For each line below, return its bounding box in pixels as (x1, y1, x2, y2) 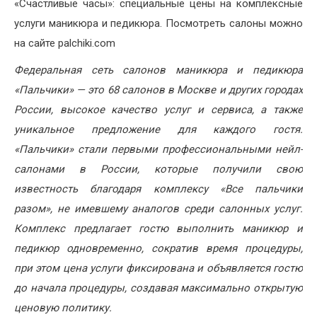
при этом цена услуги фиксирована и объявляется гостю (14, 262, 303, 275)
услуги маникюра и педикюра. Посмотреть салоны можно (14, 17, 303, 30)
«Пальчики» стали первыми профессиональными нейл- (14, 143, 303, 156)
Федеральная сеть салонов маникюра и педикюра (14, 64, 303, 77)
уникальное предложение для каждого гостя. (14, 123, 303, 137)
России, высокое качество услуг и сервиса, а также (14, 103, 303, 117)
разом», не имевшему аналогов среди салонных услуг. (14, 202, 303, 216)
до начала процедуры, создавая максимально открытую (14, 282, 303, 295)
